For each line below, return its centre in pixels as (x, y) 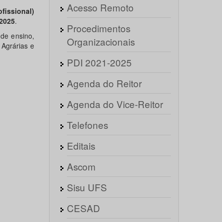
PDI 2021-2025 (99, 62)
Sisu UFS (87, 187)
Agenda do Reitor (104, 83)
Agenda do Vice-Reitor (115, 104)
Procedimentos (98, 28)
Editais (81, 145)
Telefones (87, 125)
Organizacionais (101, 41)
